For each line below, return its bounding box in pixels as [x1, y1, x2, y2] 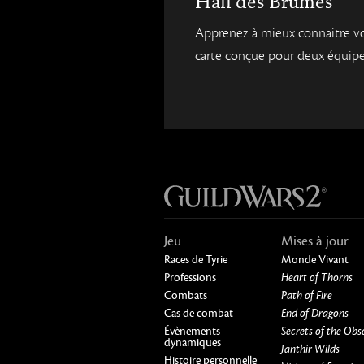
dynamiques [164, 336, 221, 350]
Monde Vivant [280, 253, 349, 267]
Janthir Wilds [280, 342, 340, 357]
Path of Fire [280, 288, 332, 303]
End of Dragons [280, 306, 349, 321]
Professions [164, 271, 216, 285]
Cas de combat [164, 306, 233, 321]
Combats [164, 288, 207, 303]
